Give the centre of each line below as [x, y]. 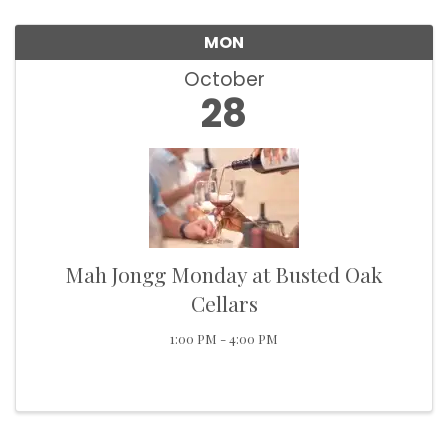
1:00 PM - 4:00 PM [224, 338]
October [224, 79]
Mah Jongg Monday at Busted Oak [224, 274]
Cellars [224, 303]
